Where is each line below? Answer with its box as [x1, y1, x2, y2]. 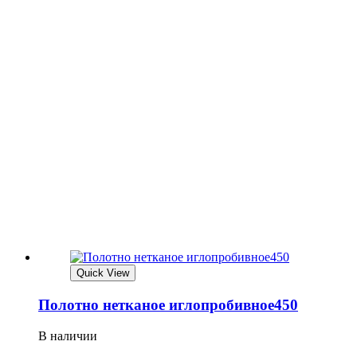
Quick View [76, 267, 129, 280]
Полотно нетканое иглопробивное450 [38, 296, 298, 313]
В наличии [38, 328, 97, 343]
